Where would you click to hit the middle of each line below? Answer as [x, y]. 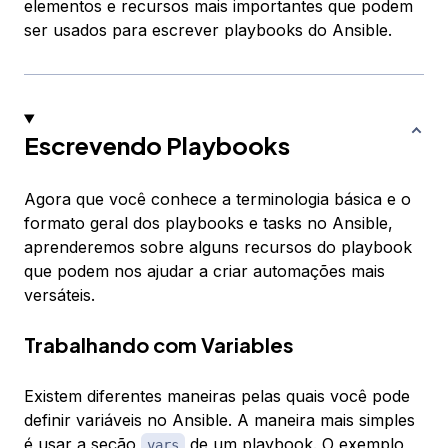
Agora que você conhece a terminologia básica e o [217, 199]
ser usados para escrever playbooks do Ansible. [208, 30]
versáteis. [59, 295]
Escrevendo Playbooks [157, 145]
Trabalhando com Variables [159, 345]
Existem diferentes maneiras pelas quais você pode [217, 396]
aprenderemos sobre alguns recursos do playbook [218, 247]
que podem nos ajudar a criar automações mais [204, 271]
